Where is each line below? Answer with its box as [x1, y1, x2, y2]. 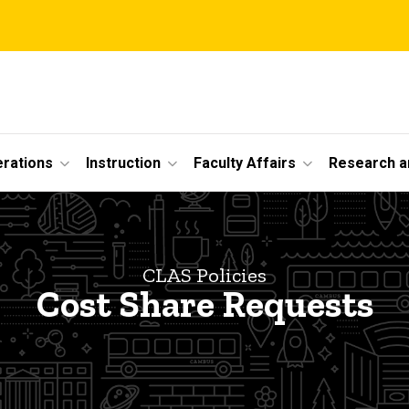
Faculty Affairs [194, 153, 296, 172]
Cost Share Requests [36, 282, 373, 327]
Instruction [86, 153, 161, 172]
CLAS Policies [142, 263, 267, 288]
